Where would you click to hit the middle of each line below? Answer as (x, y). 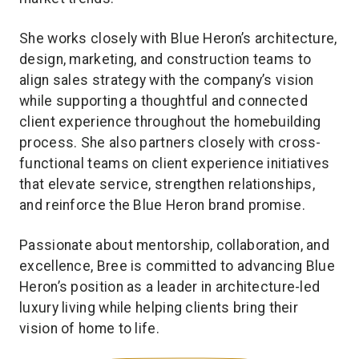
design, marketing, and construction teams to (165, 59)
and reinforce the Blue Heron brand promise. (162, 205)
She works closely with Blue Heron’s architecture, (178, 38)
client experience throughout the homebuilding (170, 121)
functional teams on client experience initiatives (175, 163)
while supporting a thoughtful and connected (163, 101)
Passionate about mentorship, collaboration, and (175, 245)
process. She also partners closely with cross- (170, 142)
